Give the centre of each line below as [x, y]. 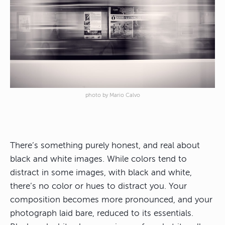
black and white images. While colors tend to [98, 159]
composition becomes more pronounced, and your [111, 200]
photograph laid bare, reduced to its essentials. [102, 213]
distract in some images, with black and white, [101, 173]
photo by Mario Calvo [113, 95]
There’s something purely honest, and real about [105, 146]
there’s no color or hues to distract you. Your [98, 186]
